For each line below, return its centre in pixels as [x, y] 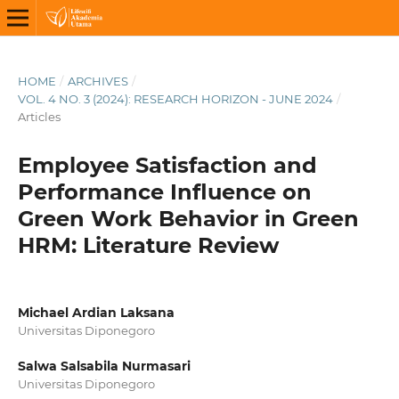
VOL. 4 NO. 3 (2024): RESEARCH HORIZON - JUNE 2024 [175, 98]
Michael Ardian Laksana [96, 312]
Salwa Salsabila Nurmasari [104, 366]
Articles [39, 116]
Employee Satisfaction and [167, 165]
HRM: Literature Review [148, 245]
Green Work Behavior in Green [188, 218]
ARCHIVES [98, 81]
